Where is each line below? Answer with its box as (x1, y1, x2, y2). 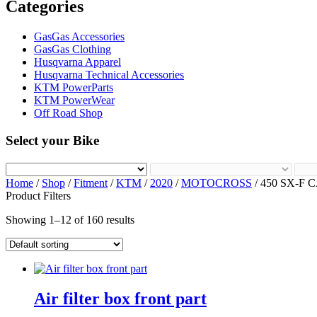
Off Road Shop (34, 107, 103, 120)
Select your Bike (6, 132, 99, 148)
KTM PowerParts (34, 81, 113, 94)
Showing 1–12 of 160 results (6, 213, 134, 226)
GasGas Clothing (34, 43, 111, 56)
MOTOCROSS (181, 176, 252, 189)
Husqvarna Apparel (34, 56, 121, 69)
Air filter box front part (34, 289, 207, 308)
